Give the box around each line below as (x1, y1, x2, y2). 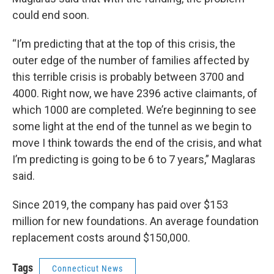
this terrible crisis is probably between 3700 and (12, 70, 244, 83)
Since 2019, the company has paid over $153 (12, 198, 228, 211)
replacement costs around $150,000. (12, 231, 190, 244)
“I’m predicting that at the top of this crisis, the (12, 37, 235, 50)
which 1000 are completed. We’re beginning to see (12, 103, 256, 116)
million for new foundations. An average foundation (12, 214, 259, 228)
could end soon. (12, 8, 89, 21)
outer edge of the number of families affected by (12, 53, 250, 67)
